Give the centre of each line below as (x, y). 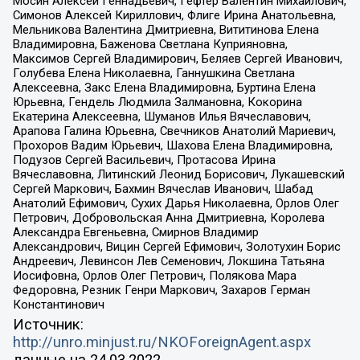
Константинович (58, 304)
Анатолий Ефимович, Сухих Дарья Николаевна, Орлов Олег (176, 203)
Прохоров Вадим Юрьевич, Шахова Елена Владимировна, (172, 145)
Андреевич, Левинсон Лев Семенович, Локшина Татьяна (168, 261)
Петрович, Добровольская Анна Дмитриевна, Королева (168, 217)
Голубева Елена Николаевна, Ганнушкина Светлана (153, 73)
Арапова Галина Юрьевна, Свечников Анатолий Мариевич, (174, 131)
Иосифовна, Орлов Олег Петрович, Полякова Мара (154, 275)
